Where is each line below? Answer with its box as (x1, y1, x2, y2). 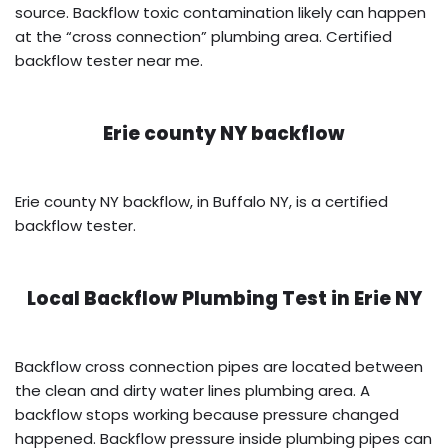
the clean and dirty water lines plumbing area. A (15, 379, 370, 401)
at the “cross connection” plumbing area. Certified (15, 25, 392, 47)
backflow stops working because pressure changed (15, 403, 399, 425)
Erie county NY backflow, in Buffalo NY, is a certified (15, 190, 388, 212)
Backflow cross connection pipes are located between (15, 355, 423, 377)
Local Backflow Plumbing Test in (26, 284, 354, 312)
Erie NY (353, 284, 422, 312)
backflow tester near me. (15, 49, 203, 71)
